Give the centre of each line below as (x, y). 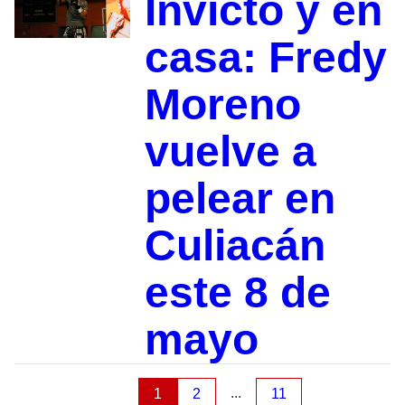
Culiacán (235, 246)
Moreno (222, 105)
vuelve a (230, 152)
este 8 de (237, 293)
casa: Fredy (265, 58)
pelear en (240, 199)
